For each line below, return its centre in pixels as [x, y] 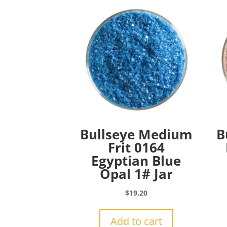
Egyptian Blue [136, 161]
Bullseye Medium [136, 135]
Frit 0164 [136, 148]
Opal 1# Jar [136, 174]
